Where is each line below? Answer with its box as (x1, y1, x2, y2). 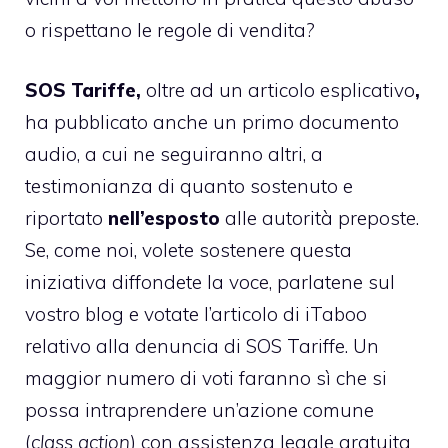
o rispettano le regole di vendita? (25, 17, 315, 42)
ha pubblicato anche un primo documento (25, 110, 399, 135)
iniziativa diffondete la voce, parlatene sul (25, 270, 395, 295)
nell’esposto (108, 206, 220, 231)
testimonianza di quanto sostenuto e (25, 174, 353, 199)
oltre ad (146, 78, 219, 103)
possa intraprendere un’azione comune (25, 398, 374, 423)
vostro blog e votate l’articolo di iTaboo (25, 302, 367, 327)
